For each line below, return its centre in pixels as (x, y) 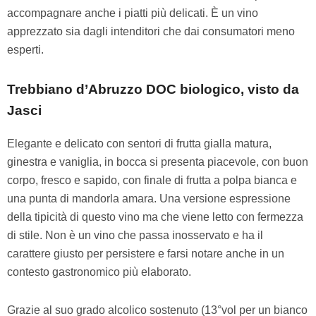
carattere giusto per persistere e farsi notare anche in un (146, 254)
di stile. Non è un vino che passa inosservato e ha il (135, 236)
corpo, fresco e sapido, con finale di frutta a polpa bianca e (152, 181)
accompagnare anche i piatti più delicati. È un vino (133, 13)
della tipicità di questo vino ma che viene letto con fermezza (155, 217)
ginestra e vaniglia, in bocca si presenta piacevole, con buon (158, 162)
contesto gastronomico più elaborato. (99, 272)
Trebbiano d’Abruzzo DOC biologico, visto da (153, 90)
